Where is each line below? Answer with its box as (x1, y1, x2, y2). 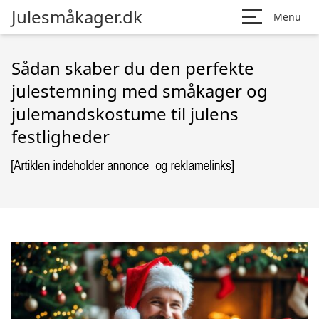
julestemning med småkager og (11, 79, 268, 103)
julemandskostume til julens (11, 102, 239, 125)
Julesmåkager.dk (11, 5, 142, 28)
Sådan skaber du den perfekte (11, 56, 254, 80)
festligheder (11, 125, 110, 148)
